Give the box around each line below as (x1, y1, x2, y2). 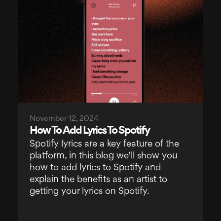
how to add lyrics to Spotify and (29, 163, 161, 172)
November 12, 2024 (29, 115, 99, 123)
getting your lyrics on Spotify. (29, 187, 149, 196)
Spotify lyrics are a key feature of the (29, 140, 179, 148)
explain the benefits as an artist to (29, 175, 167, 184)
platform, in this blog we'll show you (29, 151, 178, 160)
